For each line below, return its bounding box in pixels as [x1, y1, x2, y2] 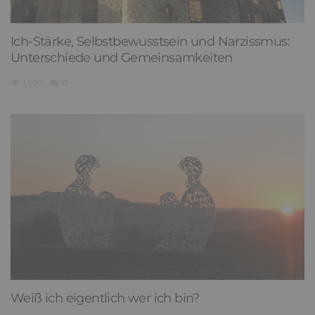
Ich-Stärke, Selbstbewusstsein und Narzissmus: [11, 33, 290, 49]
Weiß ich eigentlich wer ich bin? [11, 290, 200, 307]
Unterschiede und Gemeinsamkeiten [11, 49, 233, 65]
